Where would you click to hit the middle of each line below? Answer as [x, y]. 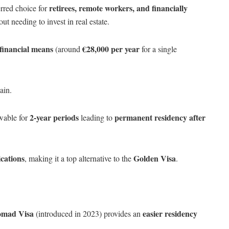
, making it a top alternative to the [79, 158]
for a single [158, 49]
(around [68, 49]
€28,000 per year [111, 49]
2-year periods [54, 117]
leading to [97, 117]
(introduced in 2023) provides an [88, 213]
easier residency [170, 213]
